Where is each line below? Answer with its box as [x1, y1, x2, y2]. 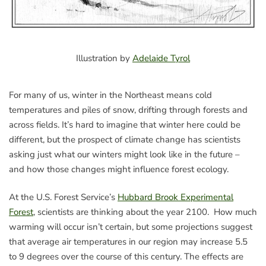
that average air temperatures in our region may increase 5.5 [9, 236, 248, 248]
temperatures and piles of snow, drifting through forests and [9, 103, 248, 116]
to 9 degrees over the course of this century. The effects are [9, 251, 243, 263]
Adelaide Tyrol [132, 52, 190, 64]
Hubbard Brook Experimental [118, 191, 233, 204]
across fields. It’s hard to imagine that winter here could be [9, 118, 240, 131]
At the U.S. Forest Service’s [9, 191, 118, 204]
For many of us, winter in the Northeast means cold [9, 88, 212, 101]
